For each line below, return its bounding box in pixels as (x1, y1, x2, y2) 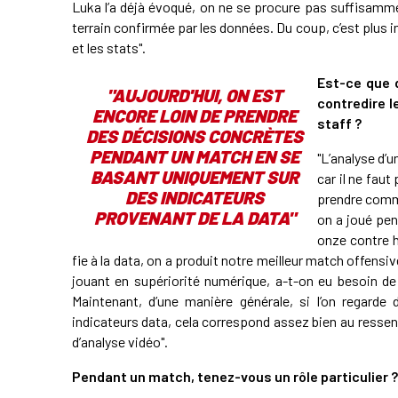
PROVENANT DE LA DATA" (93, 206, 295, 228)
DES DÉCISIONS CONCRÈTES (85, 124, 303, 147)
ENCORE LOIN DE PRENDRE (92, 104, 297, 126)
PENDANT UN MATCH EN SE (89, 145, 299, 167)
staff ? (316, 114, 362, 131)
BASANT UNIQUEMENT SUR (90, 165, 298, 187)
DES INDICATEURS (124, 186, 264, 208)
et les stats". (71, 38, 146, 56)
